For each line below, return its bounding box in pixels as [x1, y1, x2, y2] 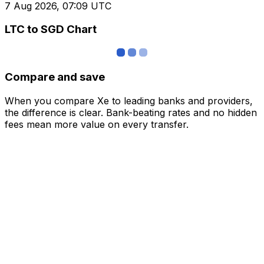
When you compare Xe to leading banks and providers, [5, 94, 253, 107]
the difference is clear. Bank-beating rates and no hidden [5, 106, 257, 118]
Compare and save [5, 70, 105, 84]
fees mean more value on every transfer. [5, 118, 189, 130]
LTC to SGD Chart [5, 22, 97, 37]
